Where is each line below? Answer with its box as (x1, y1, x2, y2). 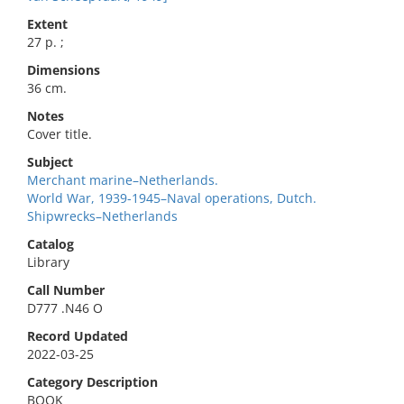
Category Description (27, 373, 158, 390)
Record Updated (27, 327, 128, 344)
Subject (27, 153, 73, 170)
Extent (27, 15, 68, 32)
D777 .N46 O (27, 299, 103, 317)
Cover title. (27, 125, 92, 142)
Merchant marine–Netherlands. (27, 171, 218, 188)
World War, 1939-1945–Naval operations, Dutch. (27, 189, 317, 207)
